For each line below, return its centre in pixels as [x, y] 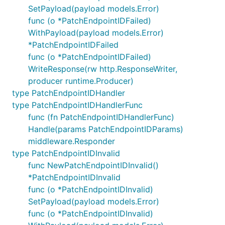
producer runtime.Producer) [81, 81]
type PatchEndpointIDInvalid [66, 153]
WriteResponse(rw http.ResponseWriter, [103, 69]
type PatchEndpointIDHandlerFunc [77, 105]
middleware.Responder [72, 141]
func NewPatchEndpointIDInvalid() [93, 165]
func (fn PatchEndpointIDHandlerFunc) [101, 117]
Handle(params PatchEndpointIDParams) [106, 129]
